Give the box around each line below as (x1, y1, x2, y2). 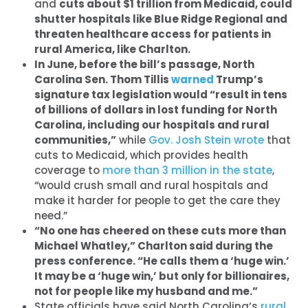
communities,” (34, 132, 116, 147)
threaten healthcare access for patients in (34, 26, 271, 41)
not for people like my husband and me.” (34, 283, 258, 298)
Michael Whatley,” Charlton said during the (34, 238, 273, 253)
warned (171, 71, 214, 87)
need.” (34, 208, 67, 223)
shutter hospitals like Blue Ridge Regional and (34, 11, 287, 26)
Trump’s (214, 71, 263, 87)
